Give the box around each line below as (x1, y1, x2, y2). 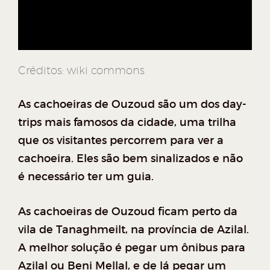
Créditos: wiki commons (18, 63, 145, 77)
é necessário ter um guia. (18, 169, 154, 183)
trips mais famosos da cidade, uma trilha (18, 115, 236, 129)
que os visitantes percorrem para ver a (18, 133, 224, 147)
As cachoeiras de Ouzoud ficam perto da (18, 204, 237, 218)
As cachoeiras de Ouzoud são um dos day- (18, 97, 246, 111)
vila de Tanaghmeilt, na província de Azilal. (18, 222, 249, 236)
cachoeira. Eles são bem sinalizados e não (18, 151, 243, 165)
